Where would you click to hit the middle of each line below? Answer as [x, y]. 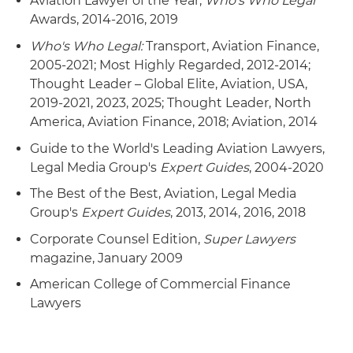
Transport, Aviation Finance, [231, 46]
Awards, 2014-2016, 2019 [104, 20]
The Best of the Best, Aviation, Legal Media [163, 194]
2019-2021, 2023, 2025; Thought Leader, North [171, 103]
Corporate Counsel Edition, [117, 239]
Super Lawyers [249, 239]
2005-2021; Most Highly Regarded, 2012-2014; [170, 65]
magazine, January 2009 [106, 258]
